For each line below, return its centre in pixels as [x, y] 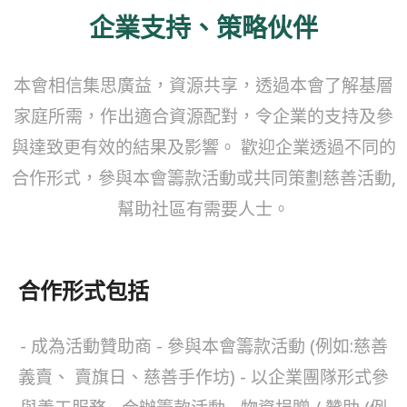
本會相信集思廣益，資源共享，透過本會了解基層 [203, 85]
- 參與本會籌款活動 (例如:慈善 [269, 346]
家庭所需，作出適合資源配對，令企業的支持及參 [203, 116]
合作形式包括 [84, 289]
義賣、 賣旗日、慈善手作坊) [129, 377]
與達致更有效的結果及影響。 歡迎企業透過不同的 [203, 147]
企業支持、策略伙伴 [203, 26]
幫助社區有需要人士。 [203, 208]
